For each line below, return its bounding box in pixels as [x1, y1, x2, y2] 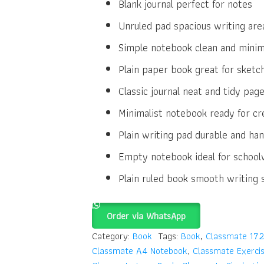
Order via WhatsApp [106, 208, 186, 223]
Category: [91, 228, 133, 244]
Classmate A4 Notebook [91, 243, 187, 259]
